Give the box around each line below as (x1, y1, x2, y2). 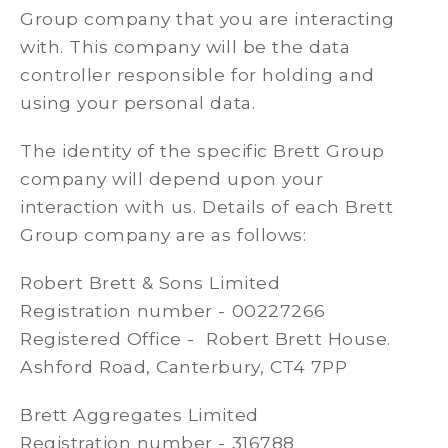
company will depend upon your (20, 168, 324, 189)
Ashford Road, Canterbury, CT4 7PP (20, 356, 348, 377)
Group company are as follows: (20, 224, 307, 245)
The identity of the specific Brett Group (20, 140, 385, 161)
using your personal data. (20, 92, 256, 113)
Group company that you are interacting (20, 8, 395, 29)
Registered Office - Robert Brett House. (20, 328, 391, 349)
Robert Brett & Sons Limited (20, 272, 281, 293)
